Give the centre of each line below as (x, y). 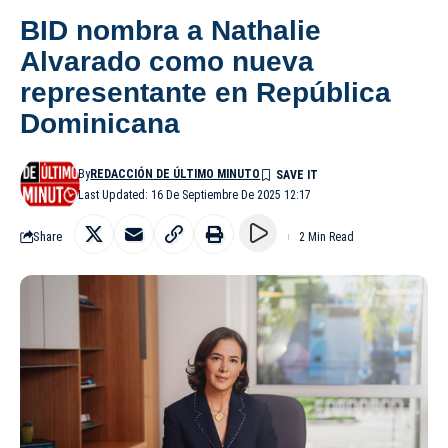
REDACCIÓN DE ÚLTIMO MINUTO (175, 173)
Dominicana (100, 123)
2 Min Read (326, 236)
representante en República (205, 92)
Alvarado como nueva (167, 61)
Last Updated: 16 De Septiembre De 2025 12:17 (195, 194)
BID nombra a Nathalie (170, 30)
